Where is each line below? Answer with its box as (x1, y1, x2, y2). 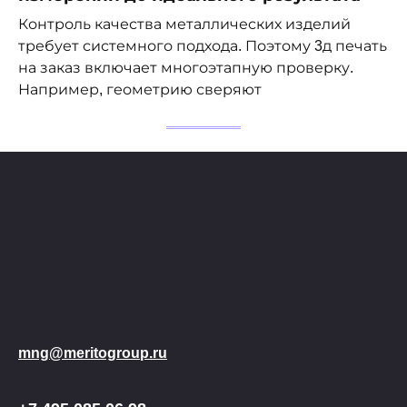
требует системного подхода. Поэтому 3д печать (18, 37, 387, 54)
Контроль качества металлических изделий (18, 15, 351, 32)
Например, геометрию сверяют (18, 81, 262, 97)
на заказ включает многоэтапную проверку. (18, 59, 353, 75)
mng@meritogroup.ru (18, 344, 167, 361)
